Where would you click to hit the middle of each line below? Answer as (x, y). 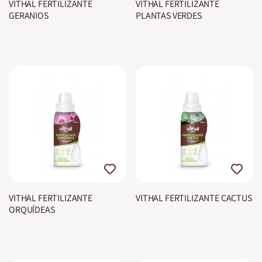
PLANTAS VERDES (169, 15)
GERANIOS (29, 15)
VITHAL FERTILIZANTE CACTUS (194, 198)
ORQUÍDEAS (32, 210)
